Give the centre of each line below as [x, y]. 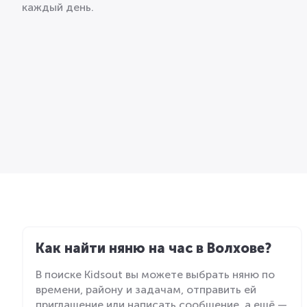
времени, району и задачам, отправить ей [146, 289]
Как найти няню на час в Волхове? [153, 248]
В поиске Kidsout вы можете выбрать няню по [155, 274]
